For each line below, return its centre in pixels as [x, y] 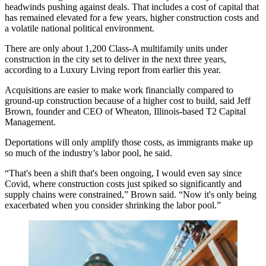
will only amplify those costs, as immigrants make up [153, 142]
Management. [30, 122]
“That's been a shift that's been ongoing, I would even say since [123, 173]
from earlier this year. [180, 69]
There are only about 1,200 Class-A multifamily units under [116, 48]
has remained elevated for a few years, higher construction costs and [132, 17]
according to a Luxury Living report [72, 69]
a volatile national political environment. [80, 28]
